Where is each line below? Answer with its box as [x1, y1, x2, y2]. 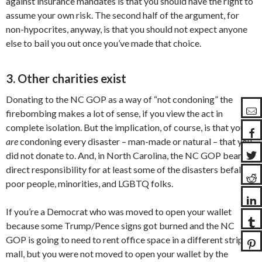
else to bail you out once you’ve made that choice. [6, 37, 201, 49]
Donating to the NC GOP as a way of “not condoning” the [6, 94, 233, 105]
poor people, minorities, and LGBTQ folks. [6, 178, 173, 189]
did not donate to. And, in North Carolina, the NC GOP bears [6, 150, 246, 161]
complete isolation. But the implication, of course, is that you [6, 122, 245, 133]
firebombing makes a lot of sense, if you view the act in [6, 108, 223, 119]
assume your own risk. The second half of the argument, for [6, 9, 239, 21]
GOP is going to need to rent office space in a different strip [6, 234, 243, 246]
